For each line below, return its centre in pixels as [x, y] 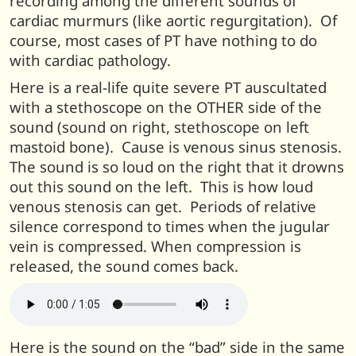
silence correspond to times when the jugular [170, 226]
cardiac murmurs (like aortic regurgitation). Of [173, 20]
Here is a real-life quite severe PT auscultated [168, 87]
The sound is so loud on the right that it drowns [177, 166]
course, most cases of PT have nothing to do [163, 40]
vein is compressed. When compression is [155, 246]
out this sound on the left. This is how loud [161, 186]
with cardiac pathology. [90, 60]
